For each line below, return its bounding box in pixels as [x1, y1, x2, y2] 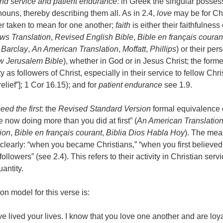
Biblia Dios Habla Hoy [106, 128, 185, 137]
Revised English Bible [55, 33, 133, 42]
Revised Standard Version [58, 105, 151, 113]
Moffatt [122, 45, 146, 54]
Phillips [150, 45, 176, 54]
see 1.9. [162, 81, 192, 90]
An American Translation [32, 45, 118, 54]
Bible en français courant [14, 128, 102, 137]
